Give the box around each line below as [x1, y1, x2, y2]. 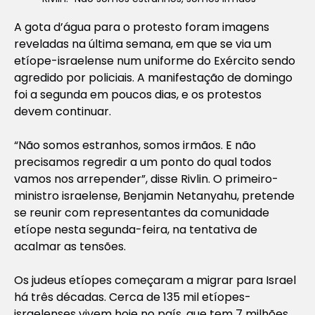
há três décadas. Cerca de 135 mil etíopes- [14, 288, 251, 305]
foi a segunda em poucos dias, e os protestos [14, 86, 262, 103]
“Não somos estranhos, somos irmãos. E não [14, 136, 256, 153]
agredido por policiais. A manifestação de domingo [14, 69, 292, 86]
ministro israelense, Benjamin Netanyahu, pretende [14, 187, 295, 204]
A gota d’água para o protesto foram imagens [14, 18, 269, 35]
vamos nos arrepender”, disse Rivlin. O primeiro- [14, 170, 278, 187]
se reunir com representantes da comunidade [14, 204, 269, 221]
